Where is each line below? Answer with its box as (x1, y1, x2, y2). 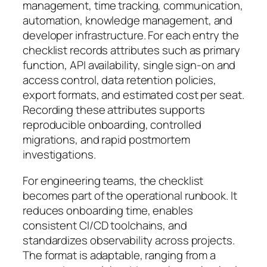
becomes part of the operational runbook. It (23, 187, 237, 203)
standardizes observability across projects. (23, 232, 235, 248)
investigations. (23, 147, 96, 163)
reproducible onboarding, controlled (23, 117, 201, 133)
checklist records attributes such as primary (23, 42, 240, 58)
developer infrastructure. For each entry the (23, 27, 239, 44)
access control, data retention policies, (23, 72, 216, 88)
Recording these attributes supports (23, 102, 205, 118)
